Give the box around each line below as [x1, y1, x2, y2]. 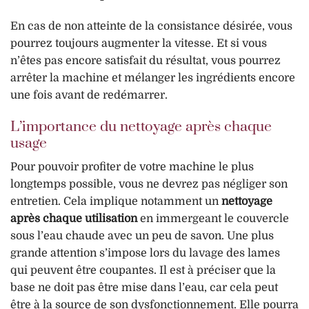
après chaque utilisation [10, 212, 137, 225]
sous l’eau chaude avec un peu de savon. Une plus [10, 229, 274, 242]
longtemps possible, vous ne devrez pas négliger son [10, 177, 288, 190]
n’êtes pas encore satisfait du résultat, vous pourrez [10, 54, 281, 68]
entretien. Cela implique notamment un [10, 195, 221, 208]
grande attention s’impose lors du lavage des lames [10, 246, 280, 259]
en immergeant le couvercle [137, 212, 289, 225]
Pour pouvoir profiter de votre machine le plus [10, 160, 254, 173]
